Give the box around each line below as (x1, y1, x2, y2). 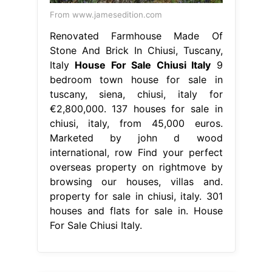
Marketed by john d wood (49, 131, 223, 144)
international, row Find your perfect (49, 146, 223, 158)
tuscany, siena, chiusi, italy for (49, 87, 223, 100)
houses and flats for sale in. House (49, 204, 223, 217)
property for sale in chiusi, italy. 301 (49, 189, 223, 202)
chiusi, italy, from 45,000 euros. (49, 117, 223, 129)
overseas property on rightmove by (49, 160, 223, 173)
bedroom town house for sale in (49, 73, 223, 86)
